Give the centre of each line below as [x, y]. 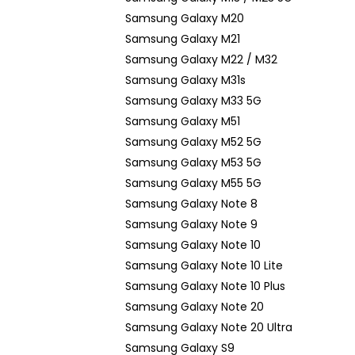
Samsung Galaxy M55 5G [193, 183]
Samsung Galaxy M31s [185, 80]
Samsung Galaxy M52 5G [193, 142]
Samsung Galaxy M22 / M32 [201, 59]
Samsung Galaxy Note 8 [191, 204]
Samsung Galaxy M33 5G [193, 101]
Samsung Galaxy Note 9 [191, 224]
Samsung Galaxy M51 [183, 121]
